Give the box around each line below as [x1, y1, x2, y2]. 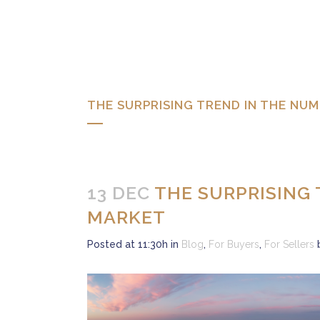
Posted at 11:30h [87, 239, 168, 250]
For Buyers [209, 239, 259, 250]
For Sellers [264, 239, 314, 250]
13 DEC [87, 182, 150, 204]
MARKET [87, 206, 166, 228]
